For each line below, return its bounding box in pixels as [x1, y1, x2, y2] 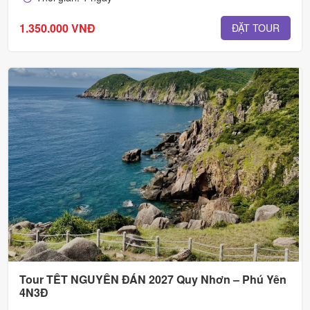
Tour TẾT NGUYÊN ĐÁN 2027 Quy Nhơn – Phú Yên [19, 271, 286, 288]
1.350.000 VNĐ [19, 19, 95, 36]
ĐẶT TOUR [232, 21, 280, 35]
